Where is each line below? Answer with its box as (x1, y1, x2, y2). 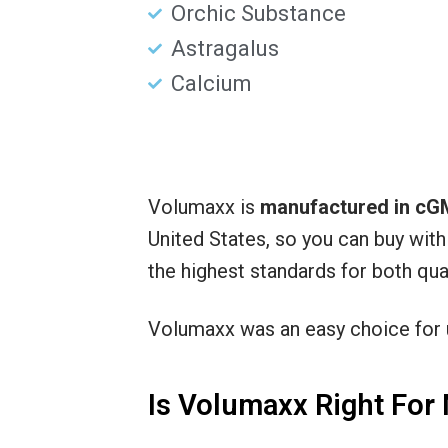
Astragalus (170, 36, 279, 62)
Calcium (170, 71, 252, 97)
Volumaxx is (148, 195, 260, 220)
